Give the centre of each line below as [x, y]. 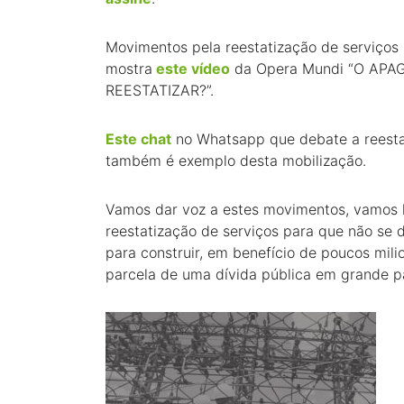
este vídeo [191, 69]
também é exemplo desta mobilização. [236, 161]
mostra [129, 69]
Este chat [138, 139]
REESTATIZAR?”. [160, 90]
